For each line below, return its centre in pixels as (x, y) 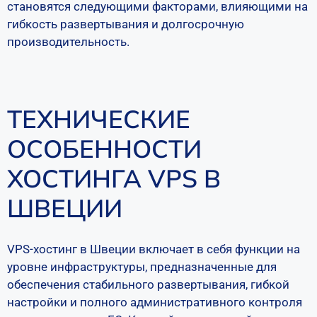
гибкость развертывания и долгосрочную (126, 24)
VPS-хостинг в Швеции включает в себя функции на (154, 249)
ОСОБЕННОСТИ (104, 149)
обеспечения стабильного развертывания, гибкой (148, 284)
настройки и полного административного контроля (155, 302)
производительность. (68, 41)
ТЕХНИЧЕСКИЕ (99, 119)
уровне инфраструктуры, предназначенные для (142, 267)
